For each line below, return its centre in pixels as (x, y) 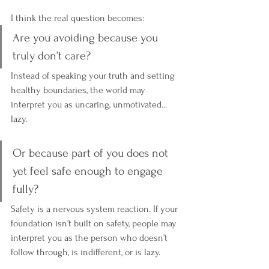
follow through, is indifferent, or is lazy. (86, 252)
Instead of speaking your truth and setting (94, 76)
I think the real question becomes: (77, 18)
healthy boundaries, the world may (79, 90)
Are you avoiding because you (87, 38)
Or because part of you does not (92, 153)
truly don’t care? (53, 56)
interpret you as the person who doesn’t (90, 238)
